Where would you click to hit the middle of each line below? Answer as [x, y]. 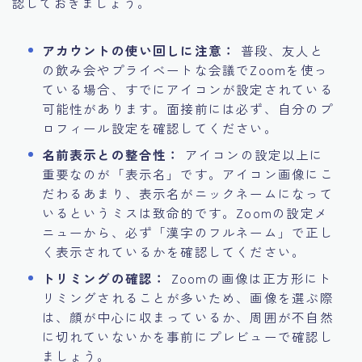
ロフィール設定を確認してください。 [160, 127]
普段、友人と [280, 50]
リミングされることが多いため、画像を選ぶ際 [187, 297]
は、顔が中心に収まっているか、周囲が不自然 [187, 316]
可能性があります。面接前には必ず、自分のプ [187, 108]
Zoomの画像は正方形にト [250, 278]
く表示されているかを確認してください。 [174, 251]
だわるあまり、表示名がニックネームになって [187, 193]
